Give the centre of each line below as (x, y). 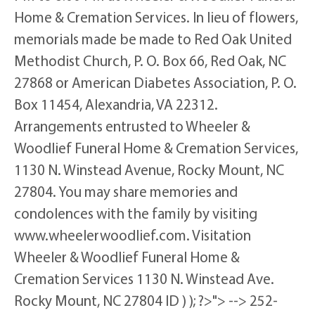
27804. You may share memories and (126, 191)
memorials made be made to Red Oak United (153, 38)
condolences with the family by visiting (136, 213)
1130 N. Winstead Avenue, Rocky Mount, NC (149, 169)
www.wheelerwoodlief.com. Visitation (133, 234)
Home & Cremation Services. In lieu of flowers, (156, 17)
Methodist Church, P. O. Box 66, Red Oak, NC (150, 60)
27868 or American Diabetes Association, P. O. (155, 82)
